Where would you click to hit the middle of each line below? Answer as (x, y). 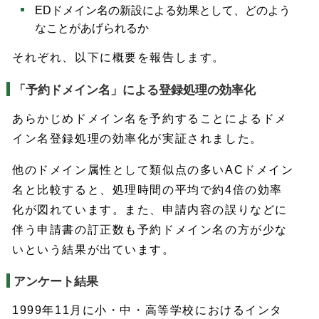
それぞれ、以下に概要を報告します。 (119, 58)
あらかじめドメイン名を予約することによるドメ (150, 118)
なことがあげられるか (92, 28)
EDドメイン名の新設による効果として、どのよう (163, 10)
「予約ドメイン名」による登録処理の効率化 (134, 89)
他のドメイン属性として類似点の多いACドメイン (153, 169)
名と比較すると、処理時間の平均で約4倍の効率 (147, 189)
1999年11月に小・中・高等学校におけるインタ (147, 310)
